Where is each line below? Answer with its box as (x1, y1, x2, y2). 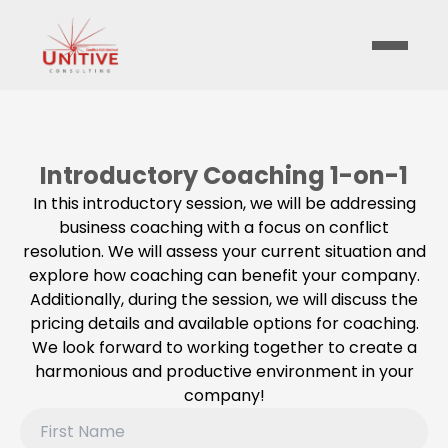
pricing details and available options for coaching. (29, 312, 419, 335)
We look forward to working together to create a (31, 336, 417, 359)
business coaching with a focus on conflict (59, 216, 389, 239)
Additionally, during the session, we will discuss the (30, 288, 418, 311)
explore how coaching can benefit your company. (28, 264, 420, 287)
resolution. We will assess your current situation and (22, 240, 426, 263)
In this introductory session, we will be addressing (32, 192, 416, 215)
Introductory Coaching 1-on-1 (40, 159, 408, 192)
